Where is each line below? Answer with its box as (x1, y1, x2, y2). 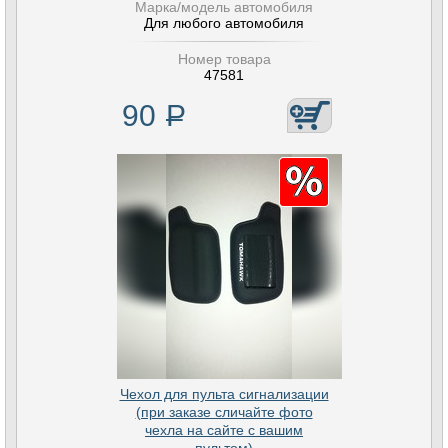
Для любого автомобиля (144, 15, 304, 31)
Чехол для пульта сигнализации (119, 386, 329, 402)
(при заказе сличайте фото (135, 404, 313, 420)
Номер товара (177, 51, 271, 67)
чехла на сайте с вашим (145, 422, 303, 438)
